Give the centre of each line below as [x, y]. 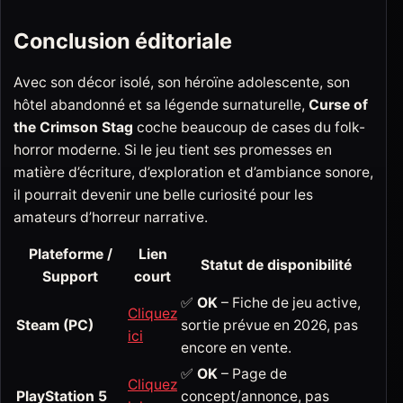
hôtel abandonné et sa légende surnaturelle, [161, 105]
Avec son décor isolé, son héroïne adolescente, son [182, 83]
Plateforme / [70, 254]
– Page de [252, 373]
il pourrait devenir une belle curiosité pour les [163, 195]
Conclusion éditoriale [123, 40]
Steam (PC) [55, 325]
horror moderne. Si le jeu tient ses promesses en [173, 150]
